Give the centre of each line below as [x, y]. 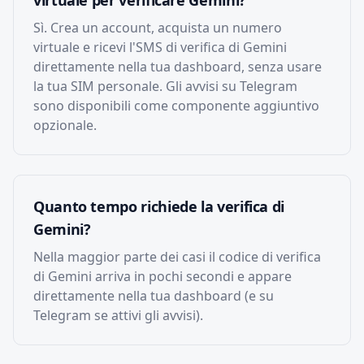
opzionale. [65, 125]
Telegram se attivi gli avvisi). [118, 315]
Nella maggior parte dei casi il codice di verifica [177, 257]
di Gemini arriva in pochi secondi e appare [162, 276]
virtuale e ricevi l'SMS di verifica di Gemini [160, 47]
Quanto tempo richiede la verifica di [159, 206]
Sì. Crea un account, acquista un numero [158, 28]
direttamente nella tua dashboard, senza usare [178, 67]
